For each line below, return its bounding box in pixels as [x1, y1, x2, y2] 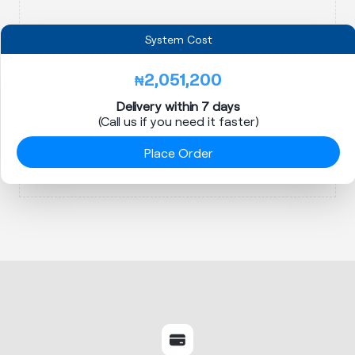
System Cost [144, 32, 212, 46]
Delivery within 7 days [116, 98, 240, 113]
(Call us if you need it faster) [97, 113, 259, 128]
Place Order [143, 144, 213, 160]
